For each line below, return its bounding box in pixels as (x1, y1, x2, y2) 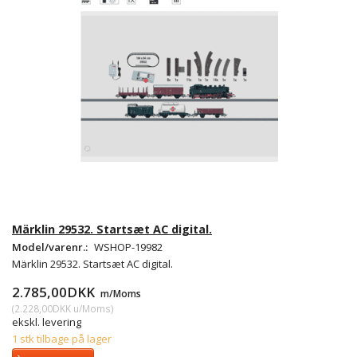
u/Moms (71, 301, 111, 315)
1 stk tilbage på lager (12, 331, 112, 346)
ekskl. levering (12, 314, 81, 329)
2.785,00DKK (12, 282, 98, 301)
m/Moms (98, 286, 141, 300)
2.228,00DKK (14, 301, 71, 315)
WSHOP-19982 (94, 239, 163, 254)
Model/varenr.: (12, 239, 90, 254)
